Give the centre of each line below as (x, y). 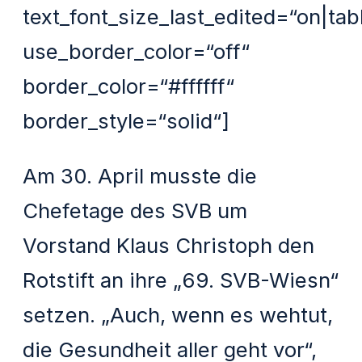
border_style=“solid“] (126, 120)
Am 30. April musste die (140, 176)
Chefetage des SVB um (135, 211)
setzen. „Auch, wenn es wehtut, (178, 315)
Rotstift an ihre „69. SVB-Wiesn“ (181, 280)
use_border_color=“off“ (137, 51)
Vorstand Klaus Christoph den (169, 246)
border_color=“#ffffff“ (129, 86)
